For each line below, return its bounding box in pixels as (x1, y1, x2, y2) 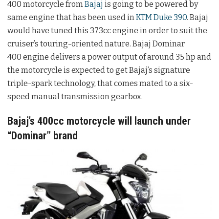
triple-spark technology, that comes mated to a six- (7, 79, 193, 88)
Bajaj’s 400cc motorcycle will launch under (7, 114, 191, 127)
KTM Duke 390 (136, 13, 187, 22)
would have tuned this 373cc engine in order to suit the (7, 26, 207, 36)
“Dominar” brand (7, 129, 78, 142)
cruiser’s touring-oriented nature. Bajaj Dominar (7, 39, 185, 49)
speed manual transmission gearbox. (7, 92, 143, 102)
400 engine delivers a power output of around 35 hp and (7, 52, 211, 62)
